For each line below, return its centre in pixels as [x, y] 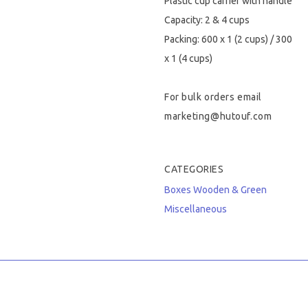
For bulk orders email [213, 97]
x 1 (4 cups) [188, 58]
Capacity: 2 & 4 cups [207, 20]
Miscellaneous [196, 209]
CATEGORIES [194, 169]
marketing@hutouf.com [218, 116]
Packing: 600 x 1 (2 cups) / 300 [228, 39]
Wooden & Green [230, 190]
